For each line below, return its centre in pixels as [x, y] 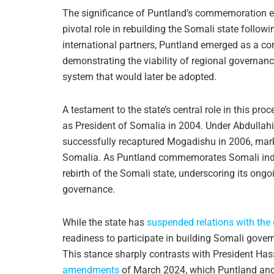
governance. [89, 189]
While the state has [105, 222]
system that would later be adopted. [139, 76]
